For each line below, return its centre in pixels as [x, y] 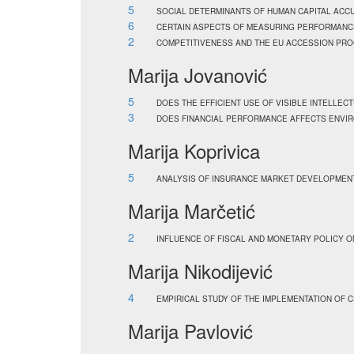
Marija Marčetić [192, 211]
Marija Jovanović [198, 75]
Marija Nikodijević [200, 271]
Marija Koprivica [194, 151]
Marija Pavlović [190, 331]
